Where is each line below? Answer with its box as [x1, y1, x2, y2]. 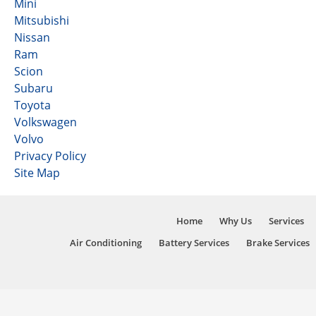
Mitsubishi [14, 13, 69, 28]
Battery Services [158, 236, 229, 249]
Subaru [14, 80, 53, 96]
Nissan [14, 30, 50, 45]
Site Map [14, 165, 60, 181]
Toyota [14, 97, 51, 113]
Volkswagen [14, 114, 77, 130]
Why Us [219, 214, 252, 227]
